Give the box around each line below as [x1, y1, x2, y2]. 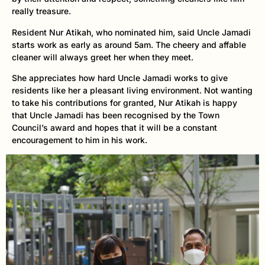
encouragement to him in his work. [12, 135, 147, 146]
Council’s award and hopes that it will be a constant [12, 122, 217, 133]
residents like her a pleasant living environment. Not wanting [12, 85, 253, 96]
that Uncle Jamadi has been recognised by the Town [12, 110, 219, 121]
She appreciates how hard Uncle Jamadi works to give [12, 73, 228, 83]
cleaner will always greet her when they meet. [12, 51, 193, 62]
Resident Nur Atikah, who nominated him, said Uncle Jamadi [12, 27, 251, 37]
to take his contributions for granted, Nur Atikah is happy [12, 98, 237, 108]
